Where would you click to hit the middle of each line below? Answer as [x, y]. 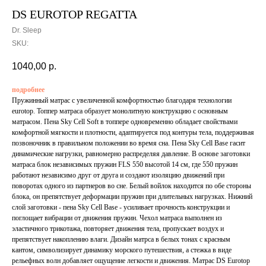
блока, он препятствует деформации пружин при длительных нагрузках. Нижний [132, 197]
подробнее [28, 90]
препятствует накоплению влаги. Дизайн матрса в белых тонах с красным [121, 240]
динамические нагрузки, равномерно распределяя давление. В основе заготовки [131, 154]
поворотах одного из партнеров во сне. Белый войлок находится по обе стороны [132, 186]
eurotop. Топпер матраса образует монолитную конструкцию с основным [120, 111]
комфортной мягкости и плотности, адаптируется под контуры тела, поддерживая [133, 133]
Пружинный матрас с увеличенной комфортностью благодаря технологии [122, 101]
